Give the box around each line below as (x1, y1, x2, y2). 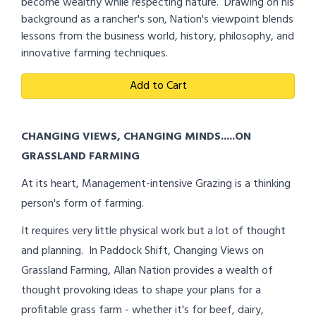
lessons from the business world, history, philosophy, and (21, 27, 294, 46)
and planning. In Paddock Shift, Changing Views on (21, 241, 264, 260)
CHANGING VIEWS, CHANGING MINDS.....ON (21, 127, 251, 146)
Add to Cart (129, 76, 187, 95)
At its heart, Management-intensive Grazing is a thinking (21, 174, 291, 193)
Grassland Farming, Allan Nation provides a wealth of (21, 261, 273, 280)
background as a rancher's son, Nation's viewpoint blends (21, 10, 293, 29)
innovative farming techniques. (21, 44, 168, 63)
